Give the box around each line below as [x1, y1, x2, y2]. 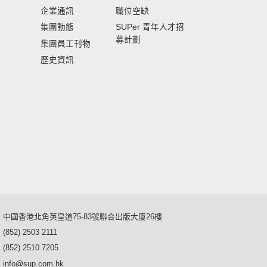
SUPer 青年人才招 [116, 23, 184, 32]
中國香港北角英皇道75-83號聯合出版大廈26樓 [3, 212, 162, 221]
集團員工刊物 [41, 39, 91, 48]
